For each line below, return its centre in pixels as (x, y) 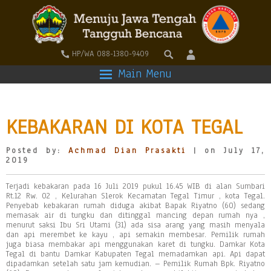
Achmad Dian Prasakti (127, 151)
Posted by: (37, 151)
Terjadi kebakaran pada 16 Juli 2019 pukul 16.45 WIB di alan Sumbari (135, 186)
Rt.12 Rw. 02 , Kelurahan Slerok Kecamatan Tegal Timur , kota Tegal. (135, 196)
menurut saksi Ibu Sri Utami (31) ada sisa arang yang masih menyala (135, 225)
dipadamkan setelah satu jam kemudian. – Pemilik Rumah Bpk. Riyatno (135, 264)
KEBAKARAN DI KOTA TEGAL (124, 127)
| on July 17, (226, 151)
